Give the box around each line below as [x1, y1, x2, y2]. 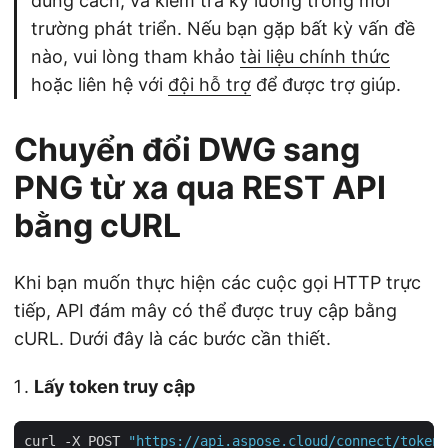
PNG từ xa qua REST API [14, 167, 386, 207]
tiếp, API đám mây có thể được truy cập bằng [14, 299, 397, 321]
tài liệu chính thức [240, 45, 390, 67]
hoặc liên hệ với [31, 73, 168, 95]
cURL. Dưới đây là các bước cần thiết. [14, 327, 331, 349]
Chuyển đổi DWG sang [14, 129, 360, 169]
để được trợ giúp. [251, 73, 401, 95]
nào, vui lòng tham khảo [31, 45, 240, 67]
